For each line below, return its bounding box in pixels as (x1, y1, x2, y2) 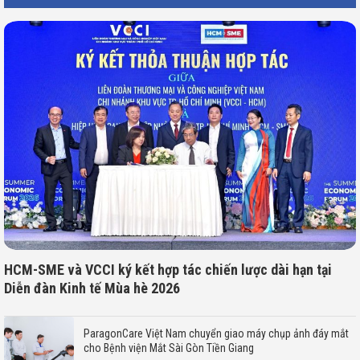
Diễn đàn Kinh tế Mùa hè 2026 (3, 280, 183, 297)
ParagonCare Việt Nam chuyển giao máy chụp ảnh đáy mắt (83, 326, 349, 340)
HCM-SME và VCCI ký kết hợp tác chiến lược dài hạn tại (3, 261, 332, 279)
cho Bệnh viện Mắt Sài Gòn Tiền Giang (83, 341, 254, 354)
